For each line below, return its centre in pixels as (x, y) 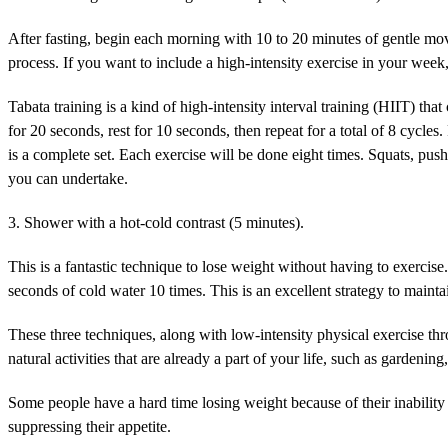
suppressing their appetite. (89, 426)
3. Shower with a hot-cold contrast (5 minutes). (156, 222)
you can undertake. (68, 178)
